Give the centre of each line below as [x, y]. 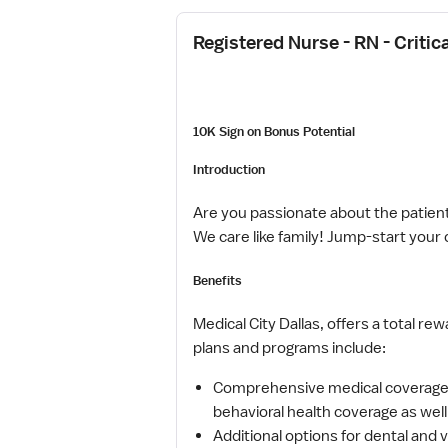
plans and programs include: [289, 348]
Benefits [217, 281]
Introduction [229, 169]
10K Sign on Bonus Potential [274, 131]
